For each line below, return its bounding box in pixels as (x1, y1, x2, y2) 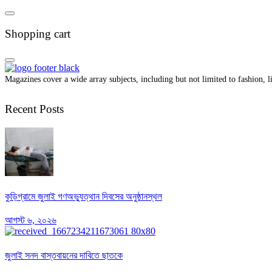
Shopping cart (5, 27, 70, 40)
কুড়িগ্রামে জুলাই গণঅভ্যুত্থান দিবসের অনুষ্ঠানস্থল (5, 191, 162, 202)
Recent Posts (5, 103, 64, 116)
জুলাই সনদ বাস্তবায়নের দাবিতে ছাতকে (5, 250, 123, 260)
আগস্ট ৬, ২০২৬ (5, 215, 56, 226)
